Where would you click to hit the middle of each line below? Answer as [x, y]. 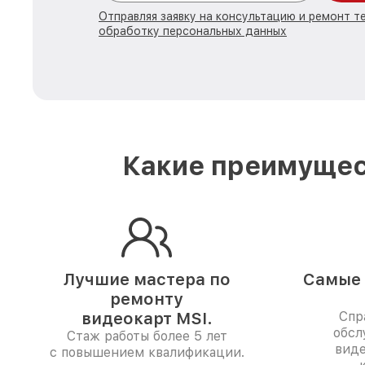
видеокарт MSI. [147, 319]
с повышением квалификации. [147, 352]
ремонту [147, 299]
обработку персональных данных [193, 31]
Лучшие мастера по [147, 279]
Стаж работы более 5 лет [147, 336]
